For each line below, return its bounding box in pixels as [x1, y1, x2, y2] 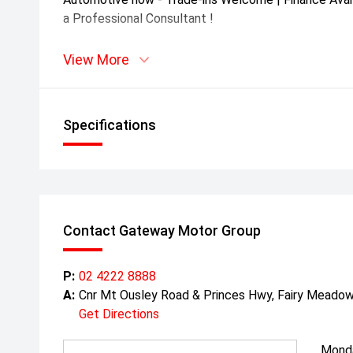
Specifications [63, 117, 156, 133]
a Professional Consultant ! [63, 11, 214, 26]
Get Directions [79, 307, 159, 321]
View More [63, 51, 129, 68]
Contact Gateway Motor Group [63, 222, 261, 239]
